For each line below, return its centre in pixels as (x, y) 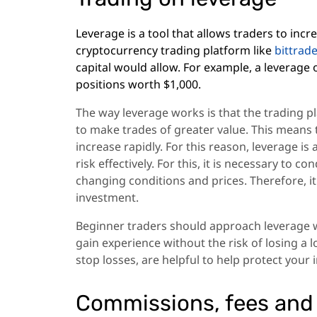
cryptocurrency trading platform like (175, 50)
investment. (107, 197)
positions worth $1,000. (138, 84)
